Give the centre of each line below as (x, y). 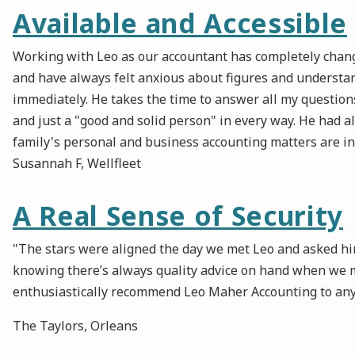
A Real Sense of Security (178, 216)
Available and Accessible (180, 23)
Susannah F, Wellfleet (77, 164)
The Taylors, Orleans (75, 326)
